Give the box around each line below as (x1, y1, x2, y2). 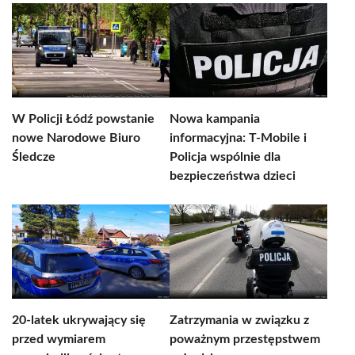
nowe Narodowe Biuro (12, 132, 140, 144)
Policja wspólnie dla (170, 151, 281, 163)
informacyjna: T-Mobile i (170, 132, 307, 144)
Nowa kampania (170, 113, 260, 125)
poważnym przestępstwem (170, 333, 320, 345)
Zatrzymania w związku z (170, 314, 309, 326)
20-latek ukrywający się (12, 314, 146, 326)
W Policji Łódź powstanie (12, 113, 155, 125)
